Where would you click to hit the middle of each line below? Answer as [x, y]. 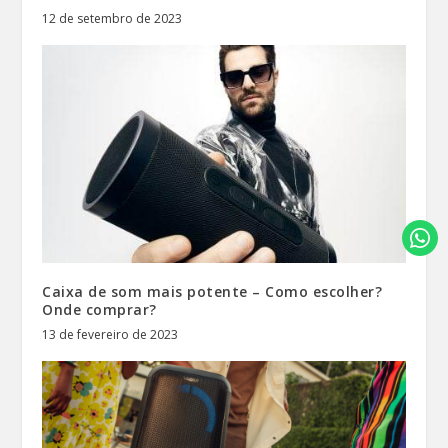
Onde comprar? [99, 309]
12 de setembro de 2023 [112, 19]
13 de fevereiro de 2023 [110, 334]
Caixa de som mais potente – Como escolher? [212, 291]
